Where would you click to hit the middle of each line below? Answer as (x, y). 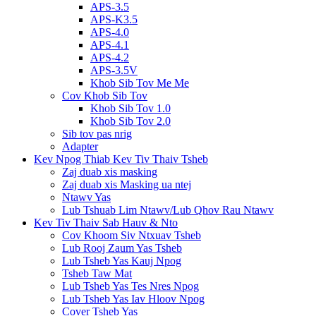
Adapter (80, 147)
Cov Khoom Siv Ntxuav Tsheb (132, 236)
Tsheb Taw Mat (97, 274)
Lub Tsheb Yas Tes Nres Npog (130, 286)
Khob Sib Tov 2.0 (130, 121)
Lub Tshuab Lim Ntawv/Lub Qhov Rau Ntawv (168, 210)
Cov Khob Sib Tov (105, 96)
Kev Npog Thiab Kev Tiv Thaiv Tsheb (121, 159)
